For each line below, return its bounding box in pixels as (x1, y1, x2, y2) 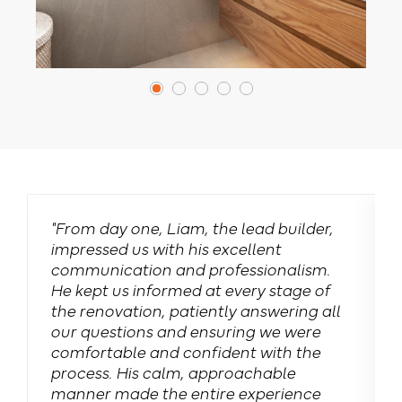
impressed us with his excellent (49, 236, 281, 259)
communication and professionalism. (49, 257, 330, 280)
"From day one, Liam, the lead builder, (49, 215, 333, 239)
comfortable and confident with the (49, 339, 320, 363)
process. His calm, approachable (49, 360, 295, 383)
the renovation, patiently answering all (49, 298, 340, 321)
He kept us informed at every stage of (49, 277, 329, 301)
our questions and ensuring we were (49, 319, 320, 342)
